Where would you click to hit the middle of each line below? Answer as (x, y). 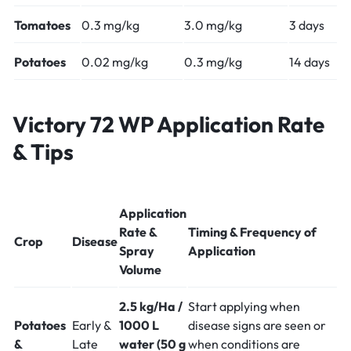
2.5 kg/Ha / (151, 307)
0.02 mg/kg (115, 62)
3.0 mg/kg (213, 25)
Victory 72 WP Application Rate (168, 125)
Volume (140, 270)
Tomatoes (42, 25)
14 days (309, 62)
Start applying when (244, 307)
